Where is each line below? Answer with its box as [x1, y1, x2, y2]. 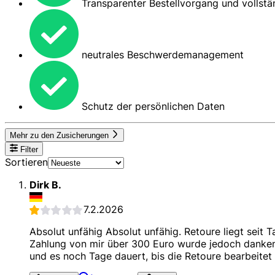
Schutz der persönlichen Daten [79, 99, 225, 112]
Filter [18, 144, 39, 154]
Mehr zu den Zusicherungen [10, 131, 111, 141]
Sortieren [5, 155, 48, 168]
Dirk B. [29, 178, 61, 191]
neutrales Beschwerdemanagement [79, 48, 244, 61]
